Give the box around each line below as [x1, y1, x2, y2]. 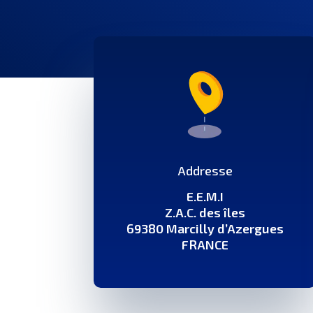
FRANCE [182, 236, 229, 252]
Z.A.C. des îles [165, 204, 246, 220]
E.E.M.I [187, 188, 224, 204]
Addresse [177, 162, 233, 178]
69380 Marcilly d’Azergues [126, 220, 284, 236]
